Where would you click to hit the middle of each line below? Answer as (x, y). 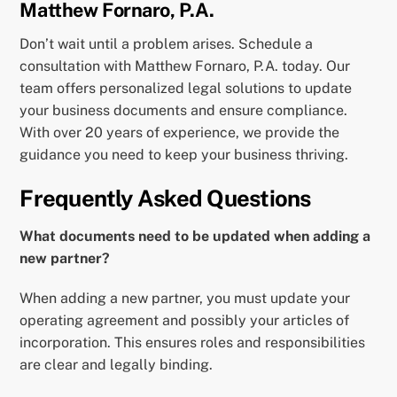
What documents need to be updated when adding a (195, 236)
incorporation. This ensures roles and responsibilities (193, 343)
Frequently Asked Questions (165, 198)
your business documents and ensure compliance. (184, 110)
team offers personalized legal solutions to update (186, 88)
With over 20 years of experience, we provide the (180, 132)
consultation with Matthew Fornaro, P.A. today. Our (185, 66)
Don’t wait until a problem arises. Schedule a (167, 43)
